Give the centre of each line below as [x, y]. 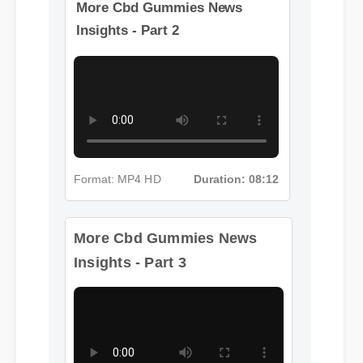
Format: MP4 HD [118, 183]
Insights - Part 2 [128, 45]
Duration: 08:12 [237, 183]
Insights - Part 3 [130, 262]
